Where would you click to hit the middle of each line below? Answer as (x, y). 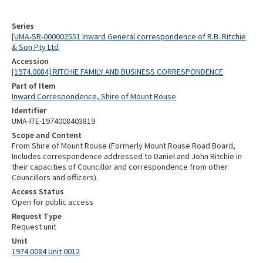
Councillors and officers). (55, 177)
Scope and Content (47, 135)
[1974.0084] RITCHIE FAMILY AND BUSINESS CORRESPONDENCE (117, 72)
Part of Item (34, 86)
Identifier (29, 110)
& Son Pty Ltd (35, 47)
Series (23, 26)
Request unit (34, 227)
